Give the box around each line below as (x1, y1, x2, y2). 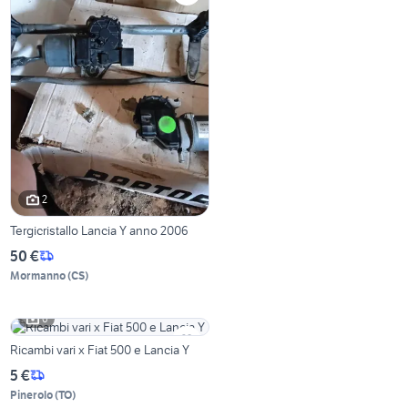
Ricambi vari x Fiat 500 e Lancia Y (10, 341, 190, 358)
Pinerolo (10, 387, 54, 402)
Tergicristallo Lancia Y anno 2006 (10, 221, 189, 239)
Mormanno (10, 268, 66, 282)
